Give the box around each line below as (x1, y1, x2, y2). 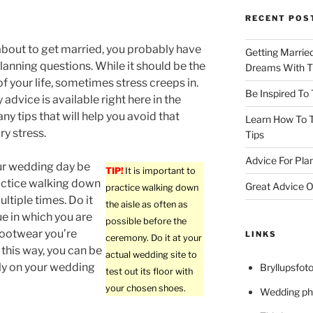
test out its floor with (105, 266, 194, 277)
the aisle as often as (105, 199, 189, 210)
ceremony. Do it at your (105, 233, 203, 244)
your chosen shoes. (105, 283, 187, 294)
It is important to (123, 166, 196, 177)
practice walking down (105, 182, 199, 194)
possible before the (105, 216, 187, 227)
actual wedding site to (105, 249, 198, 261)
